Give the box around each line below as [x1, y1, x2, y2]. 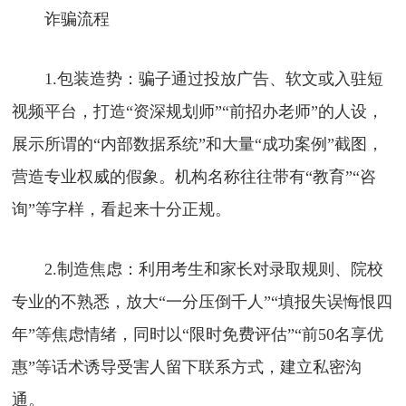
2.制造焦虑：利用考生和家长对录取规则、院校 [12, 259, 384, 278]
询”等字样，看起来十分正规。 [12, 199, 232, 218]
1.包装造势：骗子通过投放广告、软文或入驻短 [12, 69, 384, 88]
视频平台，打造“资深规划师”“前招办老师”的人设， [12, 101, 384, 121]
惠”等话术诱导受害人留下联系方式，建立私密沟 [12, 357, 362, 376]
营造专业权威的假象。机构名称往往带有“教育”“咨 [12, 167, 377, 186]
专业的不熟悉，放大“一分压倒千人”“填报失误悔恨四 [12, 292, 393, 311]
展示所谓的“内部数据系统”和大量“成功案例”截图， [12, 134, 384, 153]
